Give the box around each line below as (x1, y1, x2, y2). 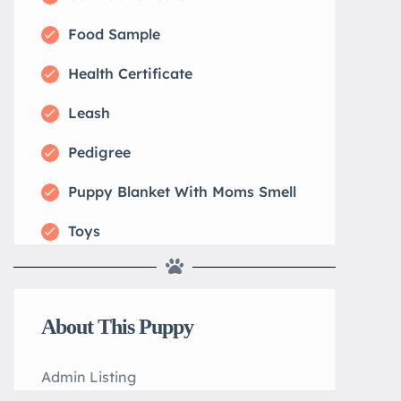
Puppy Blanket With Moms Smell (68, 183, 296, 200)
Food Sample (68, 25, 160, 43)
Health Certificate (68, 64, 192, 82)
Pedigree (68, 143, 131, 161)
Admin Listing (41, 368, 136, 386)
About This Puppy (41, 315, 193, 338)
